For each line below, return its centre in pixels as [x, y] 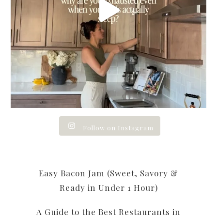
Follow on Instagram [118, 128]
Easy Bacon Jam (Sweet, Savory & [108, 173]
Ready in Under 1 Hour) [108, 188]
